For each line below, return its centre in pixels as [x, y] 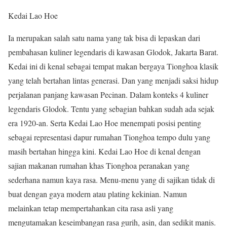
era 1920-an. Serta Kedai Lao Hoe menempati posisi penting [105, 123]
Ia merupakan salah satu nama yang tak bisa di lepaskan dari [104, 37]
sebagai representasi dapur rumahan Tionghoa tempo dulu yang [109, 137]
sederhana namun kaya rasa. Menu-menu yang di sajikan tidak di [111, 179]
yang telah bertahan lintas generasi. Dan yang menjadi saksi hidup [113, 80]
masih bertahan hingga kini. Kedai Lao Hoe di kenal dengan [104, 151]
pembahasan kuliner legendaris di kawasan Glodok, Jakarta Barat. [113, 52]
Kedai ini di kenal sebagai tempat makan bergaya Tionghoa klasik [113, 66]
